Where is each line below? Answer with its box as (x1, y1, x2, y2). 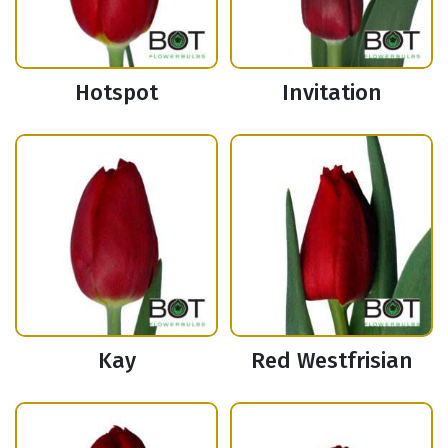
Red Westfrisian (250, 347, 413, 375)
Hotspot (75, 79, 158, 107)
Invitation (281, 79, 382, 107)
